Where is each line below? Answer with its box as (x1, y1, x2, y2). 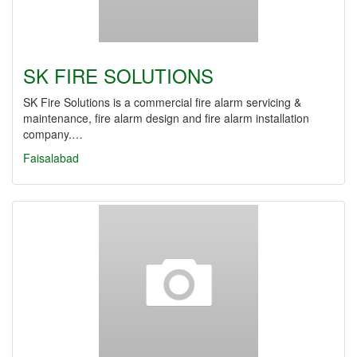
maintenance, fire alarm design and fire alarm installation (23, 110, 309, 126)
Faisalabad (23, 150, 79, 166)
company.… (23, 126, 83, 142)
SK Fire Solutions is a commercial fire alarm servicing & (23, 94, 301, 110)
